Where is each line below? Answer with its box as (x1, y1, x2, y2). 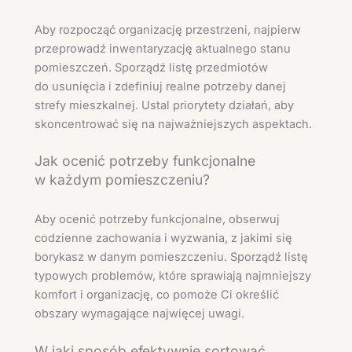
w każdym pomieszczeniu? (35, 171, 210, 189)
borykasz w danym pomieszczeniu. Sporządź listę (35, 250, 308, 265)
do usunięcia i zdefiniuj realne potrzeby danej (35, 79, 286, 93)
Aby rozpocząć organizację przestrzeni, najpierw (35, 22, 301, 37)
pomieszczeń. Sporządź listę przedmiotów (35, 60, 268, 75)
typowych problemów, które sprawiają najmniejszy (35, 269, 311, 284)
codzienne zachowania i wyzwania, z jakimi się (35, 231, 292, 246)
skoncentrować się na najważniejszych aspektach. (35, 116, 312, 131)
